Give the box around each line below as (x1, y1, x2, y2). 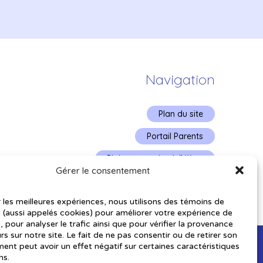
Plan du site (158, 108, 203, 119)
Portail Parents (146, 130, 203, 141)
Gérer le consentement (55, 164, 150, 176)
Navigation (145, 70, 215, 89)
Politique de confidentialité (100, 175, 203, 186)
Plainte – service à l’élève (106, 153, 203, 164)
